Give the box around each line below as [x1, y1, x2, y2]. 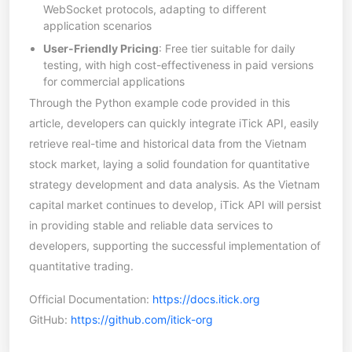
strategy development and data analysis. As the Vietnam [29, 177, 320, 191]
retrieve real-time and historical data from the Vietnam [29, 136, 306, 150]
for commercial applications [43, 74, 185, 88]
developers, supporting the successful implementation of [29, 238, 321, 252]
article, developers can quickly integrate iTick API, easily [29, 115, 319, 130]
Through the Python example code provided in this [29, 95, 290, 109]
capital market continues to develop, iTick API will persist [29, 197, 321, 211]
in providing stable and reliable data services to [29, 218, 273, 232]
